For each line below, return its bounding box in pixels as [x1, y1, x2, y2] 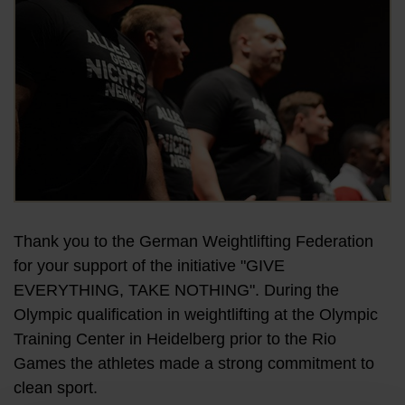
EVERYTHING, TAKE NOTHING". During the [14, 281, 339, 299]
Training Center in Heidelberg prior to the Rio [14, 330, 336, 348]
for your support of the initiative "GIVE [14, 257, 285, 275]
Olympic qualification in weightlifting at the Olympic [14, 306, 378, 324]
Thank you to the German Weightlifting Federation [14, 232, 373, 250]
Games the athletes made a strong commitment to [14, 354, 374, 372]
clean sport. [14, 379, 98, 397]
